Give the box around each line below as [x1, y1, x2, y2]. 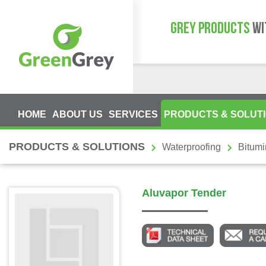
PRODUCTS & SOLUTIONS [9, 141, 145, 153]
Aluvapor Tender [142, 187, 226, 199]
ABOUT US [52, 109, 103, 119]
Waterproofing [162, 142, 221, 152]
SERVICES [108, 109, 158, 119]
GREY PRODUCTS [170, 21, 250, 37]
